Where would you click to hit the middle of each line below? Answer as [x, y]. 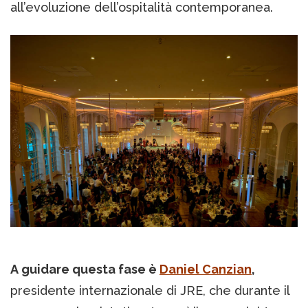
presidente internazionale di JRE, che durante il [150, 290]
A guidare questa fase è [85, 269]
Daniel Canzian [206, 269]
